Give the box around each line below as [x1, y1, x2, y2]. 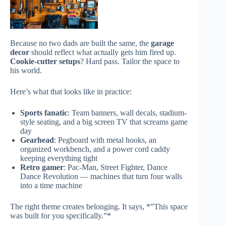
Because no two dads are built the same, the [10, 39, 151, 48]
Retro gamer [20, 163, 64, 172]
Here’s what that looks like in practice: [10, 87, 132, 96]
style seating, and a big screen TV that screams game [20, 118, 188, 127]
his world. [10, 66, 42, 75]
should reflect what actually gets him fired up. [29, 48, 176, 57]
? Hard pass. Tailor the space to [80, 57, 180, 66]
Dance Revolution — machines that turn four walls [20, 172, 182, 181]
